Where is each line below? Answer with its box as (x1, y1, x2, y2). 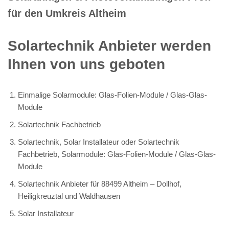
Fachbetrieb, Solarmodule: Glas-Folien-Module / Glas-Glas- (18, 149, 216, 158)
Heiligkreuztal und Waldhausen (18, 191, 120, 200)
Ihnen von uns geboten (8, 56, 165, 72)
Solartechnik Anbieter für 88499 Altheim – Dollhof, (18, 179, 181, 188)
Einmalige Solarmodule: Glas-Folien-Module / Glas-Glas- (18, 90, 207, 99)
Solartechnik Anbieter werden (8, 37, 211, 54)
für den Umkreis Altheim (8, 7, 126, 19)
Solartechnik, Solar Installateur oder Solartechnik (18, 137, 179, 146)
